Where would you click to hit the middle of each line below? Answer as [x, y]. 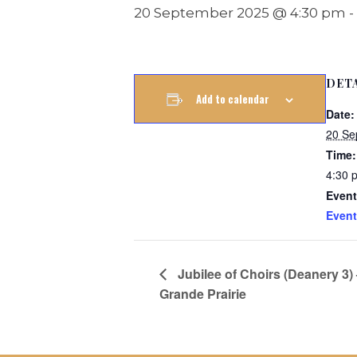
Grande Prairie [203, 294]
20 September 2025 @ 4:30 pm [240, 13]
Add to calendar [233, 99]
